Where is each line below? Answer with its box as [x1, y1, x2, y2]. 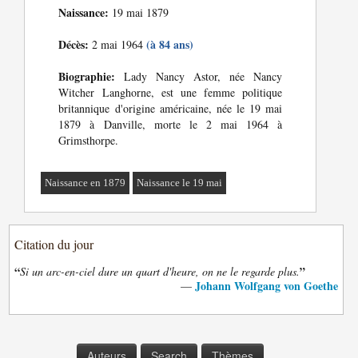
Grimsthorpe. [58, 133, 119, 148]
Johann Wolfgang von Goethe [194, 277, 338, 294]
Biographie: [58, 68, 116, 85]
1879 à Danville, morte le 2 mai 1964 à [58, 117, 283, 132]
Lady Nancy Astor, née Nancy [115, 69, 283, 84]
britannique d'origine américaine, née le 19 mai [58, 101, 283, 116]
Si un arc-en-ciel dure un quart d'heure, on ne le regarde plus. [20, 264, 300, 279]
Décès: [58, 36, 89, 53]
